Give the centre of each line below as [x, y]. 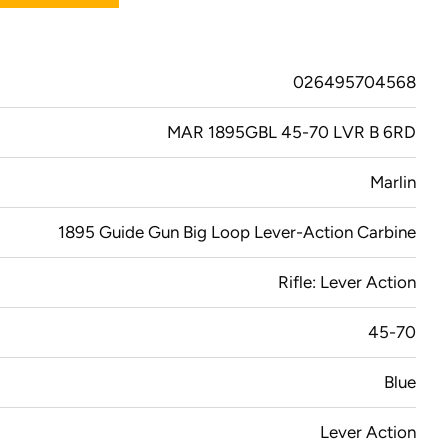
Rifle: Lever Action [347, 281]
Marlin [393, 181]
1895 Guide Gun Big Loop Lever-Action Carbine [237, 231]
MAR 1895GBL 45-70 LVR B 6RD [291, 131]
